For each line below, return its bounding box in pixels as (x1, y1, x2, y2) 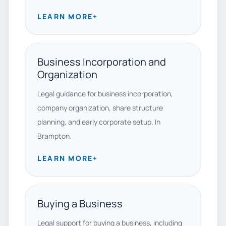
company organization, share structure (37, 103, 163, 112)
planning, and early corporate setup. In (37, 117, 160, 127)
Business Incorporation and (37, 55, 166, 69)
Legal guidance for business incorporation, (37, 89, 173, 98)
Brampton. (37, 131, 72, 141)
